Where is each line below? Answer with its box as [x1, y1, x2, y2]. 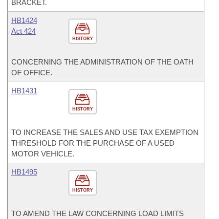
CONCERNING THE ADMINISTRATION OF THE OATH [11, 58, 194, 66]
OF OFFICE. [11, 68, 52, 77]
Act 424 [11, 27, 36, 35]
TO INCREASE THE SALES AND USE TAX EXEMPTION [11, 128, 198, 136]
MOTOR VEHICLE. [11, 150, 74, 158]
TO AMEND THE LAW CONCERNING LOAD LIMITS [11, 209, 184, 218]
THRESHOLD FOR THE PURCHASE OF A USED [11, 139, 175, 147]
